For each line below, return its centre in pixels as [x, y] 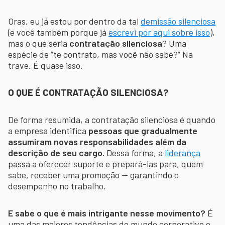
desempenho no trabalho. [57, 186]
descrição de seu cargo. [57, 152]
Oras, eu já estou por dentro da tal [74, 21]
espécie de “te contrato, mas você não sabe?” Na [100, 54]
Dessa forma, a [136, 152]
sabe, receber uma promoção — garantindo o [93, 175]
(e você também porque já [58, 32]
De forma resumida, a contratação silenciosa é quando [112, 119]
